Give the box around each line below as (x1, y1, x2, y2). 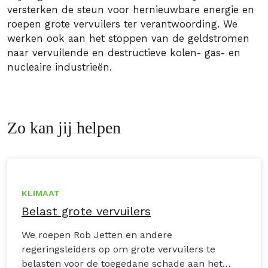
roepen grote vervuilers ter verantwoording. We (7, 19, 237, 30)
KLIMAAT (22, 188, 60, 198)
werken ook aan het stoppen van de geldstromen (7, 33, 249, 44)
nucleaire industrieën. (7, 62, 112, 73)
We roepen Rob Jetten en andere (22, 229, 172, 240)
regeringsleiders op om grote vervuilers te (22, 243, 215, 255)
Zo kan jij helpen (7, 118, 121, 137)
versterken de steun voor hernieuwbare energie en (7, 4, 254, 16)
